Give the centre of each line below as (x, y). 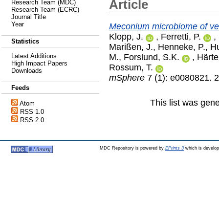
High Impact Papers (39, 63)
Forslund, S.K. (152, 57)
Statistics (25, 41)
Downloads (27, 71)
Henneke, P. (182, 47)
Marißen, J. (131, 47)
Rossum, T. (131, 67)
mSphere (127, 77)
